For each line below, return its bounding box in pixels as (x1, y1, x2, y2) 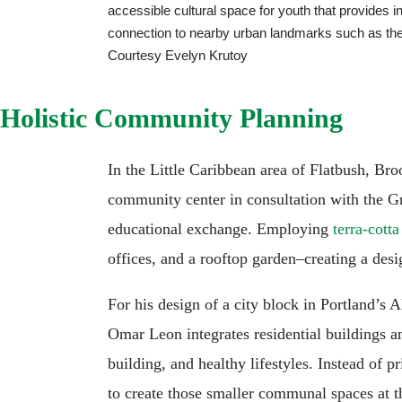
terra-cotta (333, 219, 399, 238)
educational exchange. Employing (108, 219, 333, 238)
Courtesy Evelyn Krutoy (108, 48, 248, 64)
